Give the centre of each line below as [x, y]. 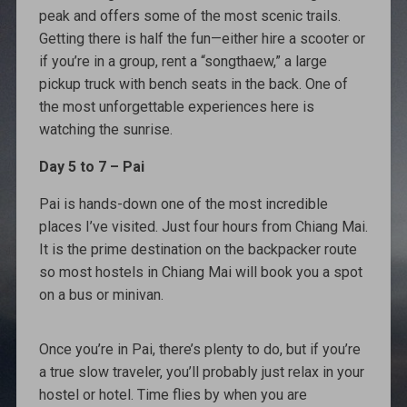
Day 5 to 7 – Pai [91, 166]
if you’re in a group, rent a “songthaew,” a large [183, 61]
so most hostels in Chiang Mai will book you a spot [200, 272]
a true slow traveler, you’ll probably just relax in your [201, 372]
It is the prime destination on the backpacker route [198, 249]
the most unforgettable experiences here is [176, 106]
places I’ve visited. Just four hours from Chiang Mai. [203, 226]
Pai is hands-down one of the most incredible [183, 203]
